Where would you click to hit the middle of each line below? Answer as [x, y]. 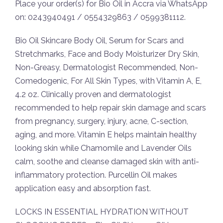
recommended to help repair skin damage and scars [111, 108]
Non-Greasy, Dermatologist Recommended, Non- [107, 67]
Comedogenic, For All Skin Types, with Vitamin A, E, [108, 81]
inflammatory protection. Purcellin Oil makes [96, 175]
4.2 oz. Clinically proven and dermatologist [93, 94]
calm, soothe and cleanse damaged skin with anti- [107, 162]
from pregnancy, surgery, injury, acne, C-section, [102, 121]
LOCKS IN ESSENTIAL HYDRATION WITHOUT [102, 212]
